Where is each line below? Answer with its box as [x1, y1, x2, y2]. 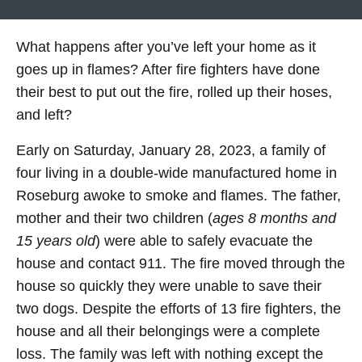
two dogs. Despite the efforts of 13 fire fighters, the [16, 301, 341, 318]
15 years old [16, 233, 95, 250]
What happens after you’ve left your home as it [16, 39, 316, 56]
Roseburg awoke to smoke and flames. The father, [16, 187, 341, 204]
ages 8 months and [213, 210, 336, 227]
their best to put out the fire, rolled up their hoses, [16, 84, 332, 101]
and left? [16, 107, 72, 124]
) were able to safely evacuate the [95, 233, 313, 250]
